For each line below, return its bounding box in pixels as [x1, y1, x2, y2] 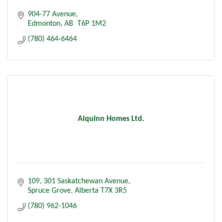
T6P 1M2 [75, 19, 106, 28]
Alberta [75, 186, 99, 195]
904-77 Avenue [28, 10, 76, 18]
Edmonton [28, 19, 60, 28]
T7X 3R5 [101, 186, 127, 195]
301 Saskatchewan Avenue [44, 177, 128, 185]
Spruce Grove [28, 186, 71, 195]
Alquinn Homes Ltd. [78, 114, 144, 123]
